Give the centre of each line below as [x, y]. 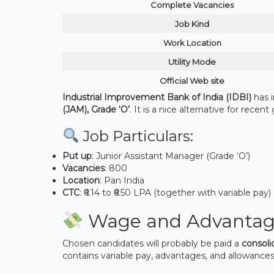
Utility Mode [192, 61]
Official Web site [192, 80]
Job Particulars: [136, 136]
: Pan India [122, 181]
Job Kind [192, 24]
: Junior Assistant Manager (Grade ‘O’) [171, 156]
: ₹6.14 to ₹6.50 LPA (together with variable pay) [175, 193]
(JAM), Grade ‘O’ [96, 109]
